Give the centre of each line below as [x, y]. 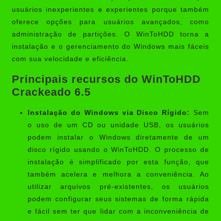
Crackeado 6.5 [51, 92]
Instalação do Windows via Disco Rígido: [109, 112]
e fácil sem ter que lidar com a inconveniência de [118, 211]
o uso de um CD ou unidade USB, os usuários [118, 125]
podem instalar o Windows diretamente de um [118, 137]
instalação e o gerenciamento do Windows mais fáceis [110, 46]
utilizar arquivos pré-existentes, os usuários [118, 186]
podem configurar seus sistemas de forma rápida [118, 199]
